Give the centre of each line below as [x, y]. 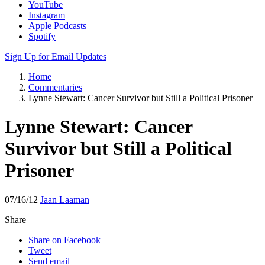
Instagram [47, 15]
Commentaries [55, 87]
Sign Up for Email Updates [56, 56]
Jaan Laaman [65, 199]
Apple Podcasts [57, 26]
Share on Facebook [64, 240]
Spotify [42, 36]
